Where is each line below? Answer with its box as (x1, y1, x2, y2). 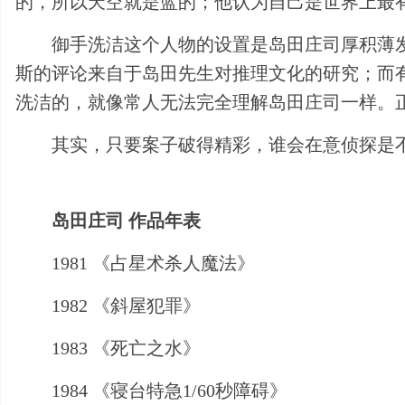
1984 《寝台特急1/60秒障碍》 (52, 380, 287, 400)
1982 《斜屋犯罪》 (52, 295, 201, 316)
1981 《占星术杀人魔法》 (52, 252, 255, 273)
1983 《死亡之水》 (52, 337, 201, 358)
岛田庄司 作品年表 (52, 210, 201, 231)
